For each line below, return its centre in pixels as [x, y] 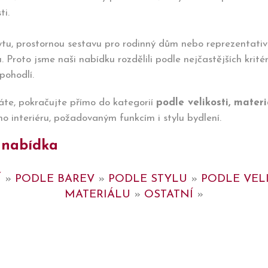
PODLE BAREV [54, 179]
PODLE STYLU [147, 179]
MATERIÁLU [98, 195]
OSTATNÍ [169, 195]
